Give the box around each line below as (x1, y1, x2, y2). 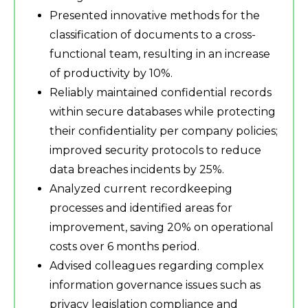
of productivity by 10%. (49, 67, 173, 80)
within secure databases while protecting (49, 105, 276, 119)
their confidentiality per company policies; (49, 124, 278, 138)
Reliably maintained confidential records (49, 86, 272, 100)
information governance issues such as (49, 278, 261, 292)
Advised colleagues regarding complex (49, 259, 264, 273)
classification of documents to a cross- (49, 28, 256, 42)
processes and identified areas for (49, 201, 232, 215)
